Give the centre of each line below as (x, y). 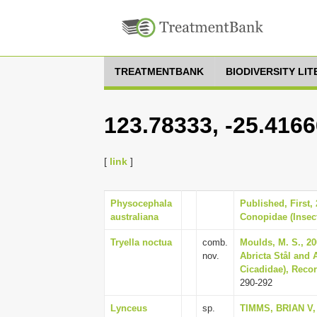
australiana (134, 217)
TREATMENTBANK (159, 71)
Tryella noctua (141, 242)
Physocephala (141, 203)
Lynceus (129, 308)
